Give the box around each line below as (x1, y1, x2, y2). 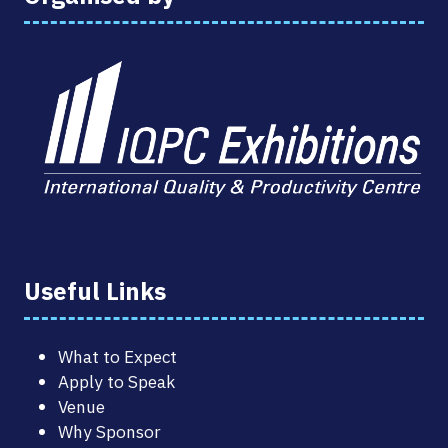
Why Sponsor (58, 419, 162, 443)
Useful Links (24, 274, 166, 307)
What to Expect (58, 344, 178, 368)
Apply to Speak (58, 369, 176, 393)
